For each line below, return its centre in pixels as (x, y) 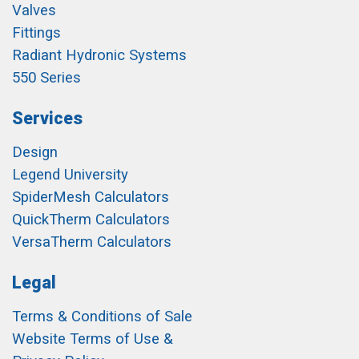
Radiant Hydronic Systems (99, 55)
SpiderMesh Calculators (91, 197)
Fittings (36, 33)
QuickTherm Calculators (91, 220)
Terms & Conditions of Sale (102, 317)
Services (47, 118)
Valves (34, 10)
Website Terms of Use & (93, 339)
